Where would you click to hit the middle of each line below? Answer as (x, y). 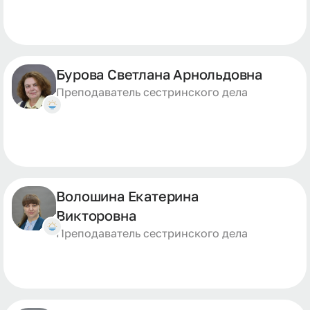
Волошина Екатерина (127, 196)
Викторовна (96, 215)
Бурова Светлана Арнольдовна (159, 74)
